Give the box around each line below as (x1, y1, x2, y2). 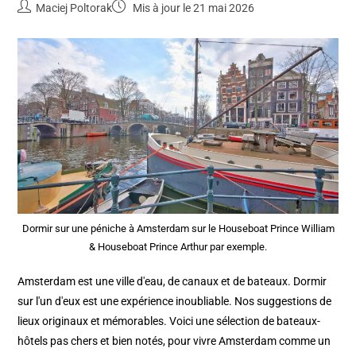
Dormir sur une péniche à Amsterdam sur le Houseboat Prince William (21, 222, 335, 234)
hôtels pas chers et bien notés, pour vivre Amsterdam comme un (17, 334, 331, 347)
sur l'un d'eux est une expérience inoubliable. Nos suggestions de (17, 294, 332, 308)
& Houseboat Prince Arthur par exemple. (89, 240, 267, 253)
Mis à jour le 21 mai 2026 (130, 2, 255, 15)
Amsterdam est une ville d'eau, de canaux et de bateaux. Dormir (17, 274, 327, 288)
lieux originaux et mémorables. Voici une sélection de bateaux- (17, 314, 321, 327)
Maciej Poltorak (36, 2, 113, 15)
